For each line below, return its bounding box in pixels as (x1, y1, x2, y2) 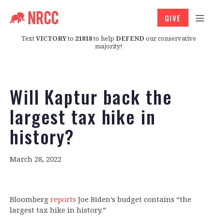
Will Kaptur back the (10, 83, 172, 110)
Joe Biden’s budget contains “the (76, 194, 191, 204)
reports (50, 194, 76, 204)
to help (92, 33, 116, 43)
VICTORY (35, 33, 66, 43)
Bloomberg (10, 194, 50, 204)
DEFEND (115, 33, 144, 43)
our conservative (144, 33, 196, 43)
